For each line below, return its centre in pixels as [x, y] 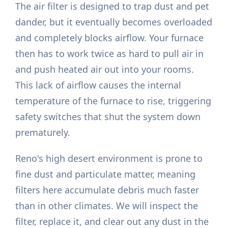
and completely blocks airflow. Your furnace [110, 38]
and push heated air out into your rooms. [105, 69]
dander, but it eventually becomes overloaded [114, 22]
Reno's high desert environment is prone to [109, 159]
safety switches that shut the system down [108, 117]
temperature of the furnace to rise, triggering [113, 101]
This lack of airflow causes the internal [98, 85]
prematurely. [43, 133]
